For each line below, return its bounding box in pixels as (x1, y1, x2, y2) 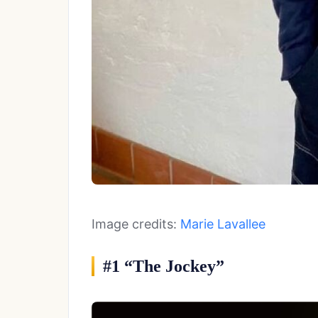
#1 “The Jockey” (103, 257, 224, 276)
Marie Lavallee (180, 216, 265, 232)
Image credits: (92, 216, 180, 232)
